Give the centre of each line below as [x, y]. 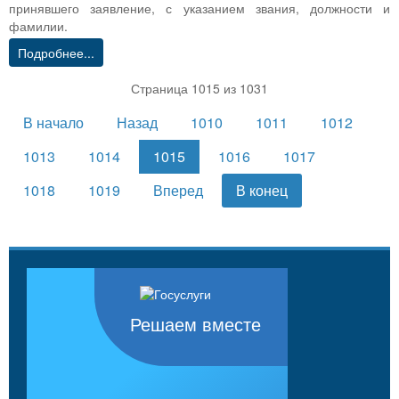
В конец [262, 191]
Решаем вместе [195, 326]
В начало [53, 123]
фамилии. [38, 26]
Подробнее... [56, 53]
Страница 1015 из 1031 [199, 89]
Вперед [178, 191]
